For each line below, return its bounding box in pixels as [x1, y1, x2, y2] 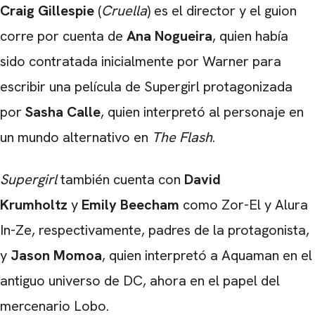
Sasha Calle [22, 103, 101, 121]
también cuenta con [60, 170, 184, 188]
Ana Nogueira [127, 27, 212, 45]
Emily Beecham [78, 195, 179, 214]
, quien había [212, 27, 288, 45]
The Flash [152, 128, 212, 146]
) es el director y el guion [147, 1, 297, 20]
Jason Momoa [11, 246, 102, 264]
